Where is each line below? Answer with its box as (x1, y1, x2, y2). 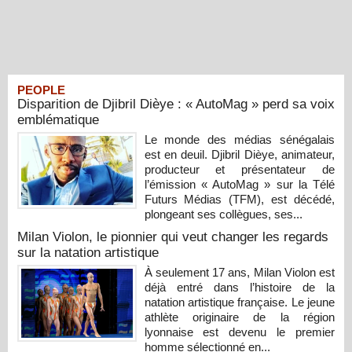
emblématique (17, 112, 99, 127)
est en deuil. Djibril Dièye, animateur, (144, 147, 335, 161)
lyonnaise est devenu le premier (144, 324, 335, 339)
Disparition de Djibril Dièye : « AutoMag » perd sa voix (17, 96, 335, 112)
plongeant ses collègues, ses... (144, 207, 302, 221)
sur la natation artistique (17, 244, 159, 260)
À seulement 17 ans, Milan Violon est (144, 265, 335, 279)
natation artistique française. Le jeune (144, 295, 335, 309)
